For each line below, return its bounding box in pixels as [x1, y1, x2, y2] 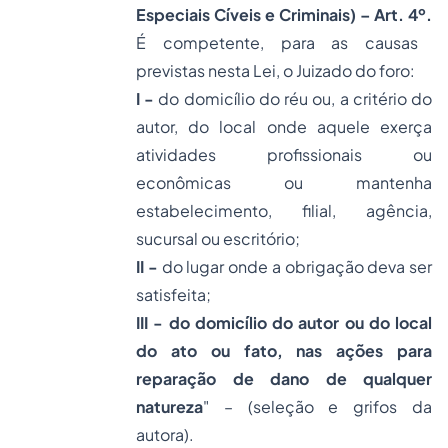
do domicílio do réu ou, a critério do [154, 88, 433, 109]
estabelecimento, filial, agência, [136, 200, 432, 221]
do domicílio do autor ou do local [168, 312, 432, 333]
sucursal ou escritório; [136, 228, 300, 249]
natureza [136, 396, 203, 417]
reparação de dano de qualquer [136, 368, 432, 389]
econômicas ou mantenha [136, 172, 432, 193]
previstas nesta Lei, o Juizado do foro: [136, 60, 415, 81]
